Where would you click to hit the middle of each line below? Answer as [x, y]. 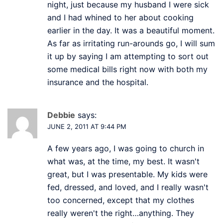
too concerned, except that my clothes [121, 200]
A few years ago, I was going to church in [126, 148]
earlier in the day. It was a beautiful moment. [131, 30]
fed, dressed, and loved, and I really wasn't [128, 187]
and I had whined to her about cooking [120, 17]
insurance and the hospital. [99, 82]
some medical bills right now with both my [127, 69]
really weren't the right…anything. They [121, 213]
